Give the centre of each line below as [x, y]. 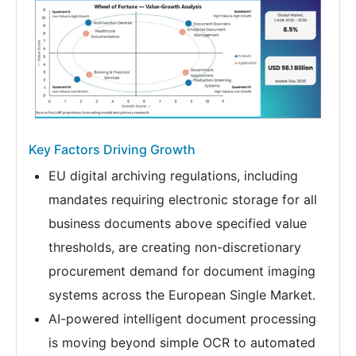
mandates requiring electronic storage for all [183, 200]
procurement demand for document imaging [182, 271]
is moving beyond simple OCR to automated [182, 343]
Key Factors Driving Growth [112, 150]
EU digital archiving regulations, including [173, 176]
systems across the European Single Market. [182, 295]
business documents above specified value [178, 224]
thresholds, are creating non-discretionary [175, 248]
